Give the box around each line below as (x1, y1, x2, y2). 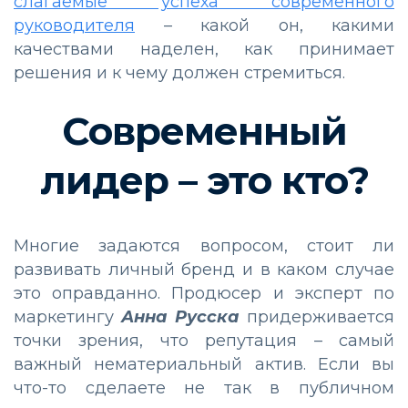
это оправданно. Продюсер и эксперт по (14, 283, 394, 304)
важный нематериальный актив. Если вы (14, 354, 394, 375)
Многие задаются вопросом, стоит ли (14, 236, 394, 257)
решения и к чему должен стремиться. (14, 63, 345, 84)
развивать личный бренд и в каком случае (14, 260, 394, 280)
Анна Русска (121, 307, 240, 328)
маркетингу (14, 307, 121, 328)
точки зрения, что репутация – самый (14, 331, 394, 352)
